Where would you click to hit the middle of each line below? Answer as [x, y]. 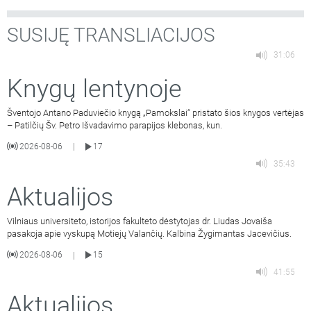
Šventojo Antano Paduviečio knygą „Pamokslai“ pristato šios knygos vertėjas [155, 112]
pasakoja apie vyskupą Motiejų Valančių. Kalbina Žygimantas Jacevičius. [149, 234]
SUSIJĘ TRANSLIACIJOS [111, 35]
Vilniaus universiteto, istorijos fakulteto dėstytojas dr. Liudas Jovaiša [140, 221]
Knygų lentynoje [94, 89]
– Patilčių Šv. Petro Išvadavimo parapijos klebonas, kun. [115, 125]
